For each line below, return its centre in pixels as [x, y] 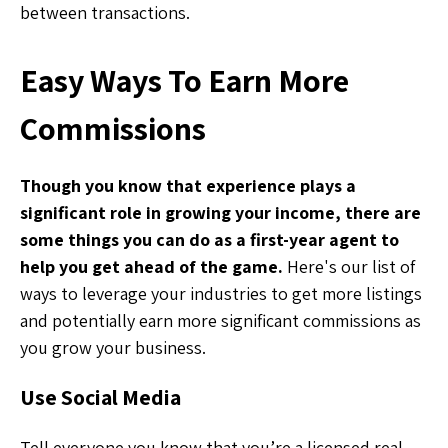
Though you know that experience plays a [188, 185]
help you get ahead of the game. [151, 266]
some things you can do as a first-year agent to [209, 239]
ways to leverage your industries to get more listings [221, 293]
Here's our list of [349, 266]
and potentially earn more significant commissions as [220, 320]
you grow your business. [113, 347]
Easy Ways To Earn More [184, 79]
